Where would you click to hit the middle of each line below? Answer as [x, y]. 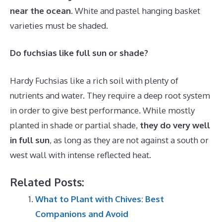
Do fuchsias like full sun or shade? [79, 53]
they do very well [175, 125]
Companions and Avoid [82, 214]
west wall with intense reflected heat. [81, 155]
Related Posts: [47, 182]
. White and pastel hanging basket [136, 10]
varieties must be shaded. [59, 25]
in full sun [30, 140]
